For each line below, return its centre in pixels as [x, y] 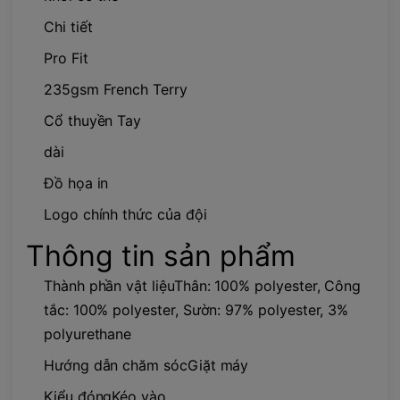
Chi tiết [68, 26]
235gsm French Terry [116, 89]
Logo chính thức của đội [125, 214]
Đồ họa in [76, 183]
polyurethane [88, 333]
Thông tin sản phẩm [161, 255]
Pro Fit [66, 58]
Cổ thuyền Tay [93, 120]
